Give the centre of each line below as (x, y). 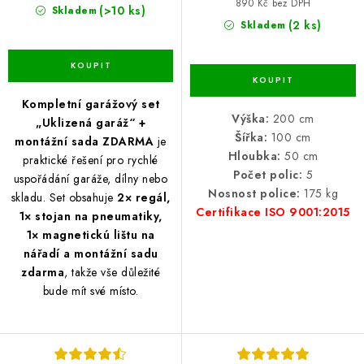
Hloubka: (254, 156)
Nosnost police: (254, 194)
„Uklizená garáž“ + (91, 123)
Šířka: (251, 138)
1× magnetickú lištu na (91, 235)
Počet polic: (268, 175)
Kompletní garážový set (91, 104)
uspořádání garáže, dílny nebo (91, 179)
